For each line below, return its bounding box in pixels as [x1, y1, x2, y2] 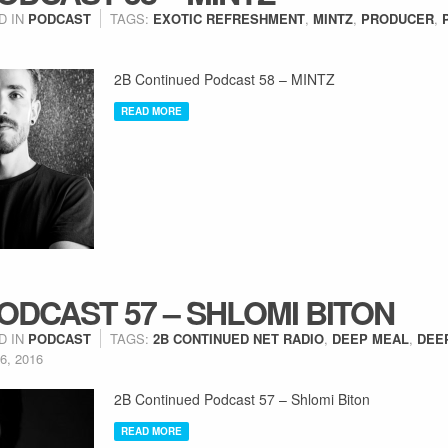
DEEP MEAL [332, 329, 409, 348]
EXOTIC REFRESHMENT [153, 9, 305, 28]
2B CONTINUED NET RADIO [153, 329, 324, 348]
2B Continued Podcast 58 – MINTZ [114, 69, 335, 89]
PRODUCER [361, 9, 434, 28]
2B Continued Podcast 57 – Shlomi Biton [114, 389, 370, 409]
